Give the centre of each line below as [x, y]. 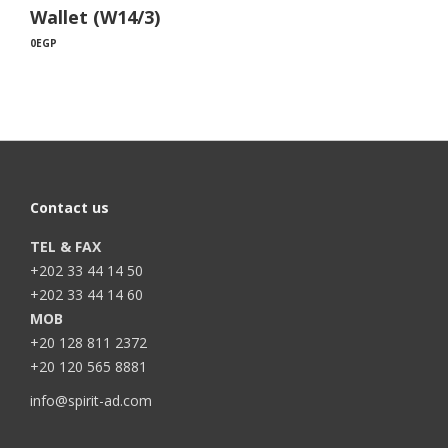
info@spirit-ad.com [91, 400]
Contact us [69, 207]
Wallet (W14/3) [95, 17]
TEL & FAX [65, 246]
